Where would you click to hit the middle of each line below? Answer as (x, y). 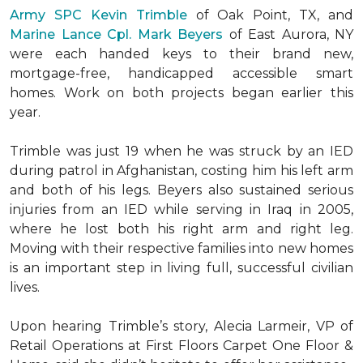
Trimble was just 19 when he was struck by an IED (181, 151)
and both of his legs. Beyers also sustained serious (181, 190)
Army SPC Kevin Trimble (98, 15)
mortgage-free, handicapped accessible (163, 73)
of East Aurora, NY (288, 34)
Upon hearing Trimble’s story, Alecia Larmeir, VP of (181, 326)
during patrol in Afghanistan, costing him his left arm (181, 171)
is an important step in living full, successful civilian (181, 268)
